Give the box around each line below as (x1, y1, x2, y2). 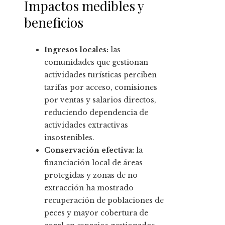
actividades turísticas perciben (44, 70, 157, 80)
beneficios (24, 14, 83, 32)
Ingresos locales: (44, 45, 108, 55)
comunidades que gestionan (44, 58, 148, 67)
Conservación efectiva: (44, 146, 134, 155)
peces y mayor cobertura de (44, 208, 148, 218)
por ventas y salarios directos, (44, 95, 156, 105)
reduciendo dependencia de (44, 108, 148, 118)
